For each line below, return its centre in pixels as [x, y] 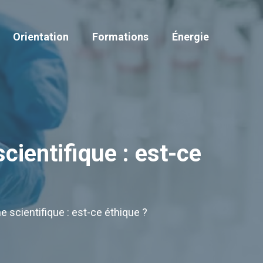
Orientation [41, 36]
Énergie [190, 36]
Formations [120, 36]
